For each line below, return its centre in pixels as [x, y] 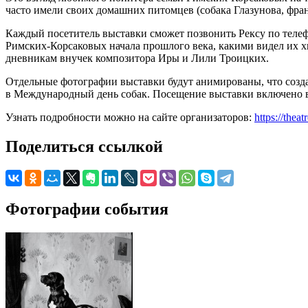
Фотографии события [87, 209]
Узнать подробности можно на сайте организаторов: [130, 117]
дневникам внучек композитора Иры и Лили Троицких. [137, 58]
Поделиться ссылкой [84, 146]
